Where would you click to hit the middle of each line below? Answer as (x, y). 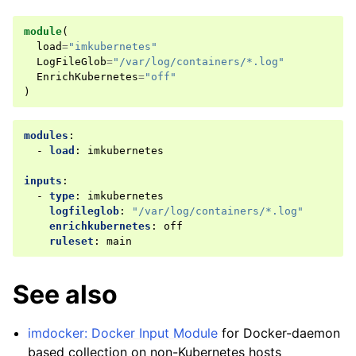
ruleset (72, 241)
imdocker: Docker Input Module (123, 333)
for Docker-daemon (279, 333)
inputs (43, 180)
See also (65, 294)
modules (46, 135)
